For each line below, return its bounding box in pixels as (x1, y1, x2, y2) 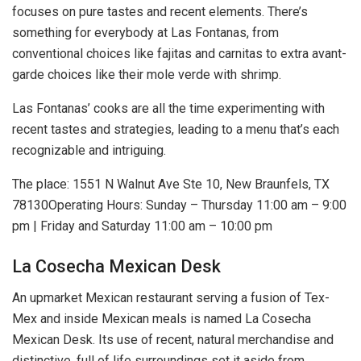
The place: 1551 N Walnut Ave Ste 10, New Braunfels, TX (12, 176, 330, 193)
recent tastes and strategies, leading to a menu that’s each (12, 122, 339, 138)
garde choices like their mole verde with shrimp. (12, 67, 281, 83)
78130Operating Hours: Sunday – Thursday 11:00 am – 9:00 (12, 197, 346, 214)
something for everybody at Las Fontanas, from (12, 25, 279, 41)
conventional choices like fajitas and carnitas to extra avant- (12, 46, 346, 62)
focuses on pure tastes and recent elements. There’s (12, 4, 308, 20)
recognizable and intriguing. (12, 143, 166, 159)
